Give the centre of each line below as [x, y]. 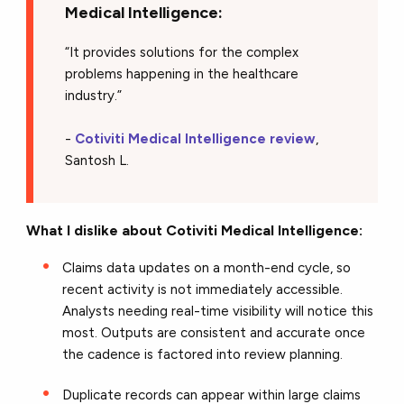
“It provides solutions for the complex [182, 52]
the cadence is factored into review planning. [203, 354]
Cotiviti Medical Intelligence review [196, 138]
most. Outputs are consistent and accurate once [214, 332]
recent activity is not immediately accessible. [203, 289]
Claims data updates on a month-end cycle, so [207, 267]
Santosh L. [97, 160]
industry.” [94, 95]
